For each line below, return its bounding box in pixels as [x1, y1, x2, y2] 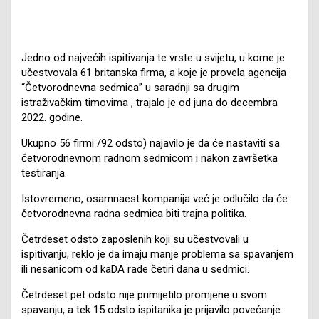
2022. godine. [21, 110, 83, 124]
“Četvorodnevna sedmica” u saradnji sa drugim [21, 80, 239, 94]
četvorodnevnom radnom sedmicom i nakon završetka [21, 151, 278, 164]
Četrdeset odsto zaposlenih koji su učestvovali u [21, 232, 249, 246]
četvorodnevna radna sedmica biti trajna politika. [21, 206, 246, 220]
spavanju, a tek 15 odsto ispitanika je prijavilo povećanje [21, 303, 281, 316]
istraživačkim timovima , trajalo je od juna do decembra [21, 95, 278, 109]
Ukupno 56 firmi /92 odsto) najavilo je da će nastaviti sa [21, 136, 280, 150]
